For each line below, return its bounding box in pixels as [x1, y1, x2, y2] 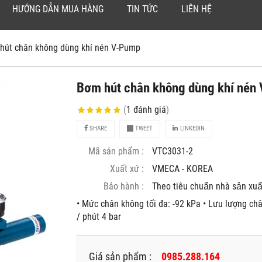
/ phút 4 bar [77, 211, 122, 223]
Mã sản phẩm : [88, 146, 144, 157]
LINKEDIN [178, 125, 205, 133]
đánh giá [133, 104, 167, 116]
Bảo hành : [104, 181, 144, 192]
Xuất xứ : [110, 163, 144, 175]
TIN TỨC [127, 4, 158, 15]
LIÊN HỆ [181, 4, 212, 15]
